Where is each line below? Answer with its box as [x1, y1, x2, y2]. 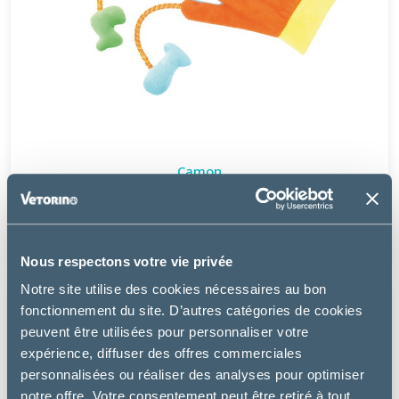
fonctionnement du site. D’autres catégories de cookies [20, 303, 362, 319]
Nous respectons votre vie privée [20, 253, 232, 269]
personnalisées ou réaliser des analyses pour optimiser [20, 367, 364, 383]
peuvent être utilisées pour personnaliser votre [20, 324, 309, 340]
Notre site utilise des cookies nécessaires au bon [20, 281, 327, 297]
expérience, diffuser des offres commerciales [20, 346, 302, 362]
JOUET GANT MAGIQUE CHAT [104, 195, 295, 214]
